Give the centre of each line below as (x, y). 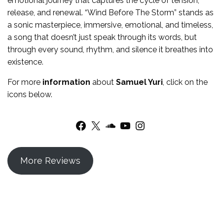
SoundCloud (108, 125)
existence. (25, 62)
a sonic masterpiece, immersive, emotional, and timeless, (110, 25)
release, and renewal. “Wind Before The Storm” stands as (110, 13)
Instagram (139, 125)
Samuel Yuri (139, 82)
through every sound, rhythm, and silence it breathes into (110, 50)
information (66, 82)
